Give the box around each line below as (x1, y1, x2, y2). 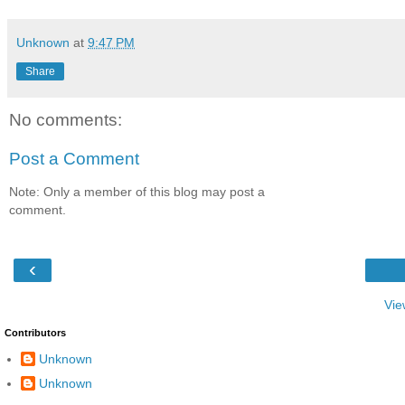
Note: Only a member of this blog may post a (9, 184, 265, 199)
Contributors (5, 326, 66, 338)
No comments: (9, 109, 122, 129)
